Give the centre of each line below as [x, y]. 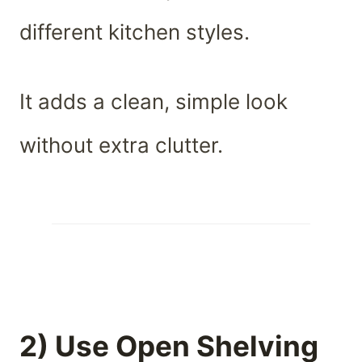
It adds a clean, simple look [154, 101]
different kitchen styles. [135, 32]
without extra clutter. [121, 145]
